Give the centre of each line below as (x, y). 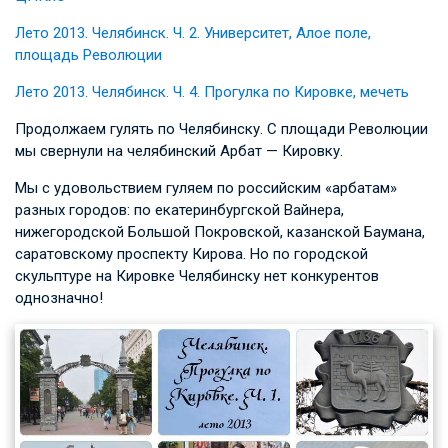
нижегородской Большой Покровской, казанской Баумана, (220, 232)
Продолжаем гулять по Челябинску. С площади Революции (221, 129)
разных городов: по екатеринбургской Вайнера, (179, 210)
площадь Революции (88, 55)
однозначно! (59, 298)
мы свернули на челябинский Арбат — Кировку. (179, 151)
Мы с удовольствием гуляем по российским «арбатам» (206, 188)
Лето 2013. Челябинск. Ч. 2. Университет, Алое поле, (193, 33)
